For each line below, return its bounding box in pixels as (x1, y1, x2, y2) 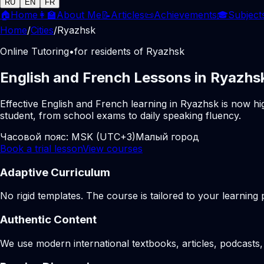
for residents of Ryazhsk (74, 45, 184, 57)
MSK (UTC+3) (71, 130, 136, 143)
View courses (82, 142, 143, 154)
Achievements (154, 9, 217, 21)
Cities (31, 24, 54, 36)
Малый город (136, 130, 199, 143)
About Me (57, 9, 101, 21)
